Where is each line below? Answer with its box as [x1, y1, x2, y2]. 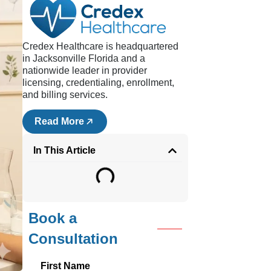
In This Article [33, 145, 96, 156]
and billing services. [22, 89, 108, 100]
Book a [28, 210, 77, 227]
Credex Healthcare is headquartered [22, 41, 179, 51]
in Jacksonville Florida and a [22, 53, 146, 64]
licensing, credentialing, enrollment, [22, 77, 175, 88]
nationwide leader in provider [22, 65, 148, 76]
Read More [34, 116, 85, 127]
